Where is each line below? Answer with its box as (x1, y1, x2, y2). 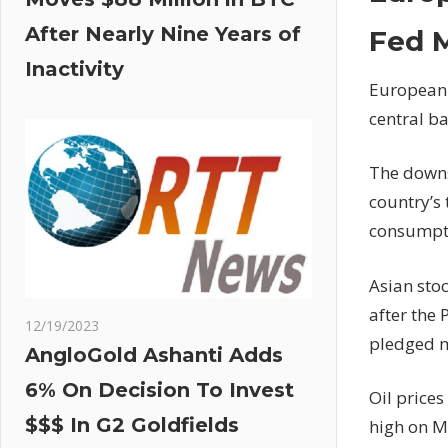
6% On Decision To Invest (25, 378, 294, 403)
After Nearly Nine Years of (25, 22, 301, 46)
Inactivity (25, 57, 124, 81)
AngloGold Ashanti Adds (25, 343, 283, 368)
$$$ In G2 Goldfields (25, 413, 239, 438)
